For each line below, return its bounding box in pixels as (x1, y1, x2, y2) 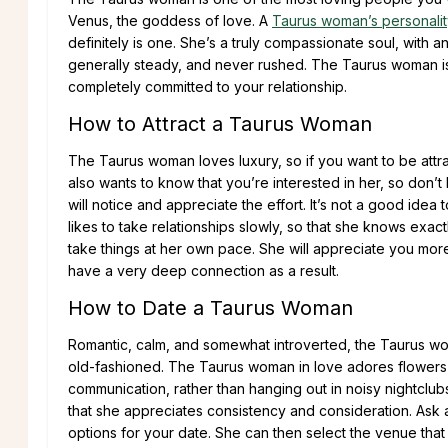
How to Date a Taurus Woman (68, 295, 353, 320)
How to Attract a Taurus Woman (68, 111, 372, 136)
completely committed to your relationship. (68, 77, 347, 95)
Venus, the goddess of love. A (68, 11, 272, 29)
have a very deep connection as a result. (68, 261, 339, 279)
